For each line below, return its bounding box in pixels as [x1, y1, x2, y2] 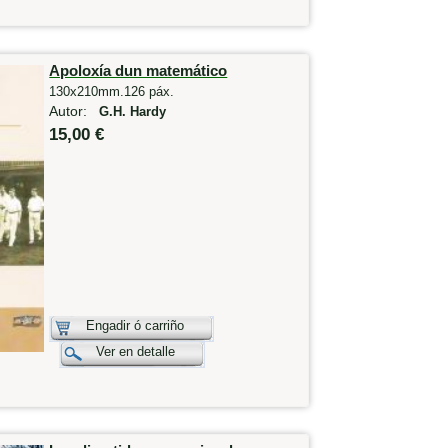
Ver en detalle [96, 343, 176, 359]
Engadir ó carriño [86, 317, 185, 333]
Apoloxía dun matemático [49, 61, 228, 79]
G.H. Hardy [99, 104, 167, 119]
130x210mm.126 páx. [49, 83, 175, 99]
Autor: [49, 102, 100, 119]
